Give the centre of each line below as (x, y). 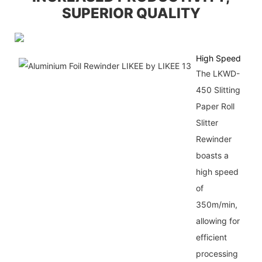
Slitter (207, 123)
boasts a (212, 156)
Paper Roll (215, 106)
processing (217, 254)
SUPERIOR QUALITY (131, 13)
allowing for (218, 221)
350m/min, (216, 205)
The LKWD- (218, 74)
